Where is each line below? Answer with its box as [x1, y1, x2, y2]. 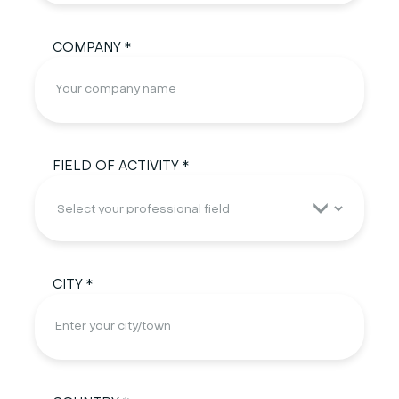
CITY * [52, 279, 93, 292]
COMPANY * [52, 41, 131, 54]
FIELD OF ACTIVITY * [52, 160, 189, 174]
